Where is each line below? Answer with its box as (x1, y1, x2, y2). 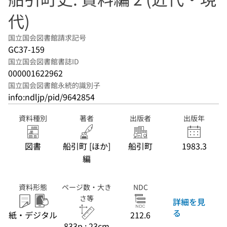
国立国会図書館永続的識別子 (8, 80, 100, 90)
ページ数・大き (62, 182, 111, 192)
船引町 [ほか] (63, 140, 110, 152)
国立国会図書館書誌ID (8, 56, 79, 66)
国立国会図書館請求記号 (8, 32, 86, 43)
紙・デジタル (9, 209, 57, 221)
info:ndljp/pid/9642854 (8, 91, 95, 103)
